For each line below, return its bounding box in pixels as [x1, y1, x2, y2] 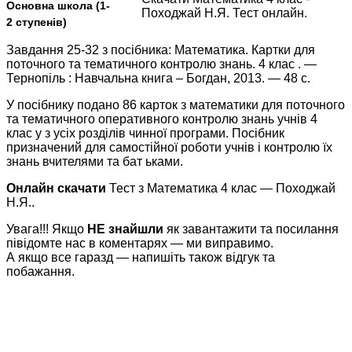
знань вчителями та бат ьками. [6, 154, 183, 168]
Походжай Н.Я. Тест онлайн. [141, 6, 307, 20]
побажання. [6, 264, 75, 278]
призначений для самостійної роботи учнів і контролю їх [6, 140, 332, 154]
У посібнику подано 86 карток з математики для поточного [6, 97, 345, 112]
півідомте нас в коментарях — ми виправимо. [6, 236, 273, 250]
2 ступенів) [6, 15, 67, 28]
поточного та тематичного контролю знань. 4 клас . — [6, 57, 317, 71]
